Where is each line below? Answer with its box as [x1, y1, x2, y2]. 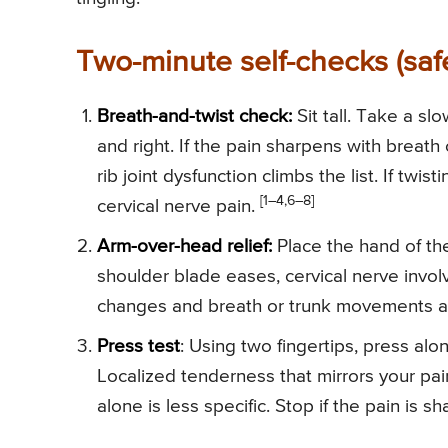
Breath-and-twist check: [97, 106, 292, 126]
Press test [97, 336, 180, 356]
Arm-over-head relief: [97, 236, 272, 256]
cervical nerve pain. [97, 196, 260, 216]
